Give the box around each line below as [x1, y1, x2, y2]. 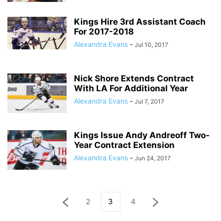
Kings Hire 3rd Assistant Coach [74, 17, 206, 27]
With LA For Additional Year [74, 83, 188, 93]
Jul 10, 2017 [135, 41, 168, 48]
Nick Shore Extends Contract [74, 74, 194, 83]
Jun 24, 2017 [135, 154, 171, 162]
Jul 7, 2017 [135, 98, 164, 105]
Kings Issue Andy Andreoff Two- [74, 130, 210, 140]
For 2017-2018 [74, 27, 134, 37]
